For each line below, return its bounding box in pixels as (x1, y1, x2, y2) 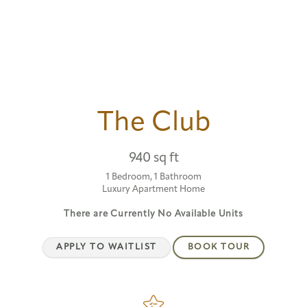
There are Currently (64, 209, 158, 219)
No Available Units (158, 209, 243, 219)
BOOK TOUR (188, 242, 250, 251)
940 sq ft (128, 151, 179, 165)
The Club (97, 109, 210, 137)
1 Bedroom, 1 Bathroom (106, 172, 201, 182)
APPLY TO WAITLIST (56, 242, 156, 251)
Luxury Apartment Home (102, 184, 205, 194)
